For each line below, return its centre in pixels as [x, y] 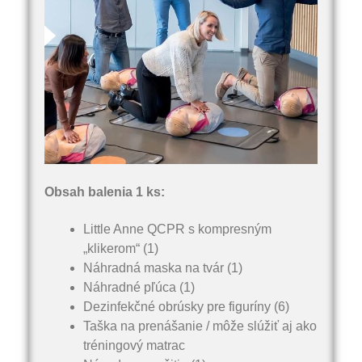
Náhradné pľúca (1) [139, 288]
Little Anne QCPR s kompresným [177, 229]
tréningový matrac [134, 346]
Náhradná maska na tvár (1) [163, 268]
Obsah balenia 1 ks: [105, 192]
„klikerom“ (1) [121, 249]
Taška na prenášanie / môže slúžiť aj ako [200, 326]
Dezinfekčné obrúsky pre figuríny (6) [186, 307]
